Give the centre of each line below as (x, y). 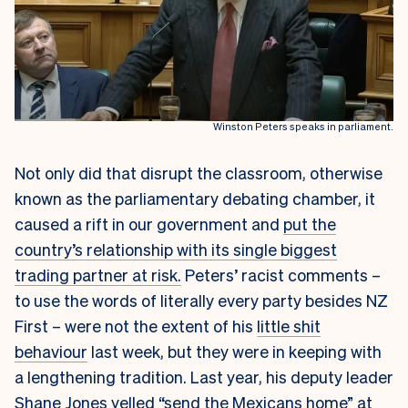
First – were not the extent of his (136, 325)
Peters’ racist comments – (281, 274)
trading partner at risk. (98, 274)
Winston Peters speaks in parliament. (303, 126)
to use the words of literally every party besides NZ (201, 300)
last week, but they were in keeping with (235, 351)
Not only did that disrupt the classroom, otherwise (199, 172)
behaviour (51, 351)
